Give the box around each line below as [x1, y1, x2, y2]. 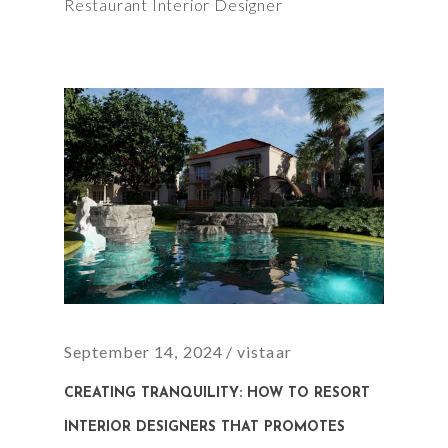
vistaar [236, 341, 292, 361]
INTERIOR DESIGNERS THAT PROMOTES [64, 419, 345, 435]
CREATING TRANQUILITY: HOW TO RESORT [64, 385, 370, 401]
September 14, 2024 [64, 341, 224, 361]
